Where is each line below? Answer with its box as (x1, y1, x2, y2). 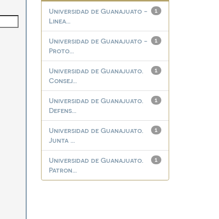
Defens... (48, 106, 76, 114)
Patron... (48, 166, 77, 174)
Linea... (48, 17, 70, 25)
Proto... (48, 46, 74, 55)
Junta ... (48, 136, 75, 144)
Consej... (48, 76, 77, 85)
